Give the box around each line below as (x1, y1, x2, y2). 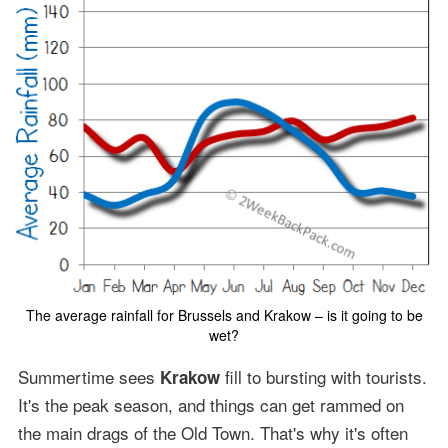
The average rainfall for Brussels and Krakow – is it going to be (25, 305, 423, 326)
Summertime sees (17, 364, 160, 390)
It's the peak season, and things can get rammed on (17, 392, 404, 418)
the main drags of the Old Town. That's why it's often (17, 420, 408, 446)
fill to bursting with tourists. (219, 364, 427, 390)
